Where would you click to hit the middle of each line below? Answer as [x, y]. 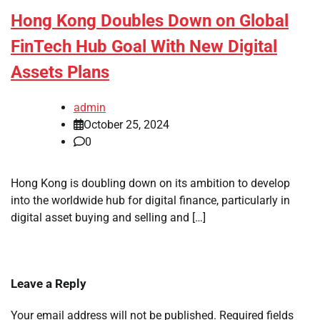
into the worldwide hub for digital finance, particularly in [150, 201]
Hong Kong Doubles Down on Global [150, 21]
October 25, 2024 [126, 125]
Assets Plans [60, 72]
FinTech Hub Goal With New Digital [144, 47]
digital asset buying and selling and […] [108, 218]
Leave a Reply [49, 284]
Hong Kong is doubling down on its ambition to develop [150, 184]
